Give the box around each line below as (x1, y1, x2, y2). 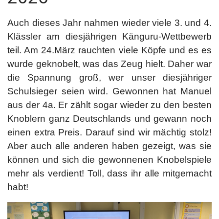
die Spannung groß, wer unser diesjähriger (7, 72, 212, 83)
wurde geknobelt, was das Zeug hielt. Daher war (7, 58, 212, 69)
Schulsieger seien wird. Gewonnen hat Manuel (7, 86, 212, 96)
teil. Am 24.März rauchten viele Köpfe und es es (7, 44, 212, 55)
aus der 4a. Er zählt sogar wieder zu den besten (7, 99, 212, 110)
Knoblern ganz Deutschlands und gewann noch (7, 113, 212, 124)
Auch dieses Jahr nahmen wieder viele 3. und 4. (7, 17, 212, 28)
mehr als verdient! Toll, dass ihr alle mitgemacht (7, 168, 212, 178)
